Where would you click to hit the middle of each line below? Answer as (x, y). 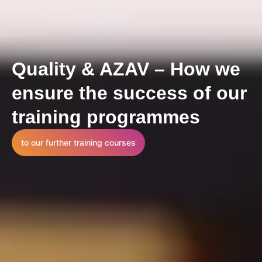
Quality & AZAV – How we (126, 69)
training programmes (106, 117)
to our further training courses (78, 142)
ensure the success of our (129, 93)
